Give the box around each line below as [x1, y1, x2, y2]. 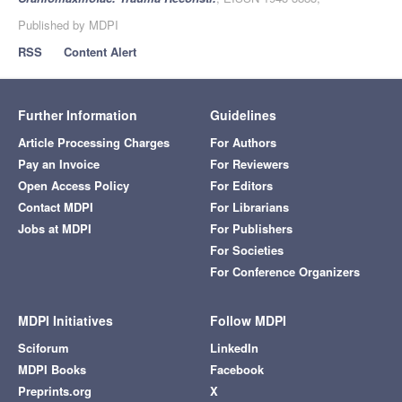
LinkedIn [210, 339, 258, 357]
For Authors [210, 134, 276, 152]
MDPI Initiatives [18, 311, 113, 330]
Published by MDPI [18, 16, 118, 34]
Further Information [18, 106, 137, 125]
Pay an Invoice [18, 155, 100, 173]
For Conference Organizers [210, 263, 360, 281]
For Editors [210, 177, 273, 195]
